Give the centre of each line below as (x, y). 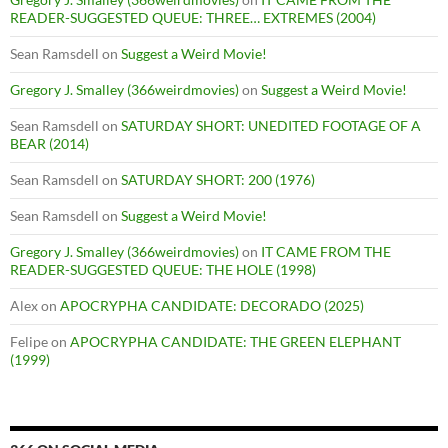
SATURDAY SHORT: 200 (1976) (218, 179)
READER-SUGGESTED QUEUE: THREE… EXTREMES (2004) (193, 17)
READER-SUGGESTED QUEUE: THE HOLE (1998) (163, 269)
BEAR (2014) (49, 143)
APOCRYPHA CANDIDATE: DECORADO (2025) (212, 305)
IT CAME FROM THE (326, 251)
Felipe (29, 341)
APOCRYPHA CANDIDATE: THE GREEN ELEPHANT (235, 341)
